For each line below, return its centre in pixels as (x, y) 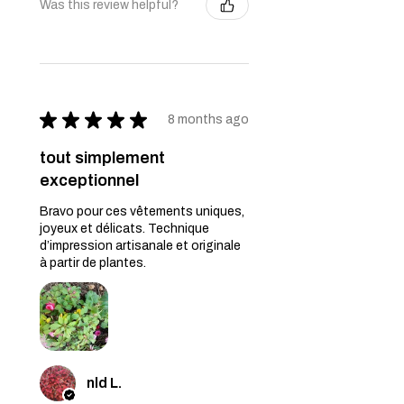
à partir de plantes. (93, 262)
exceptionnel (89, 180)
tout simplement (102, 157)
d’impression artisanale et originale (140, 245)
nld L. (104, 382)
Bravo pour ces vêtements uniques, (142, 211)
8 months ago (208, 120)
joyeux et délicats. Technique (124, 228)
